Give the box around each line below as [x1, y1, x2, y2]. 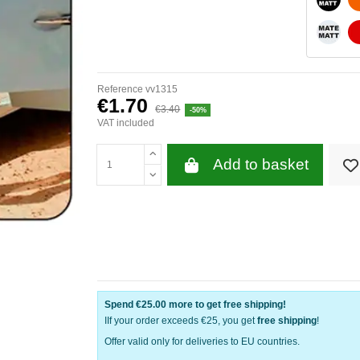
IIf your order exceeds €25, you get [104, 315, 257, 327]
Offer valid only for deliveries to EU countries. [104, 335, 300, 347]
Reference [97, 83, 143, 95]
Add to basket [212, 156, 309, 174]
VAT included [97, 117, 154, 129]
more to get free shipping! [166, 299, 286, 311]
